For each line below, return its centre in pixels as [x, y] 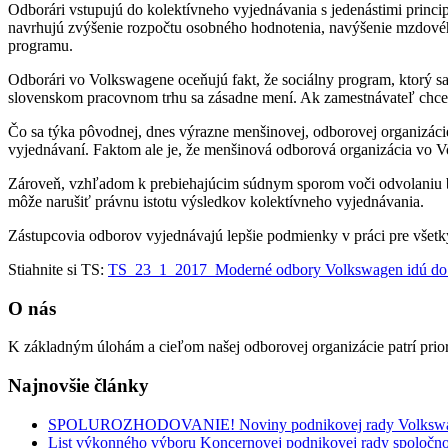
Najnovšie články [78, 386]
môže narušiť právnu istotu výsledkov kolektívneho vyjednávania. [216, 201]
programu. [40, 45]
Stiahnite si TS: [58, 269]
